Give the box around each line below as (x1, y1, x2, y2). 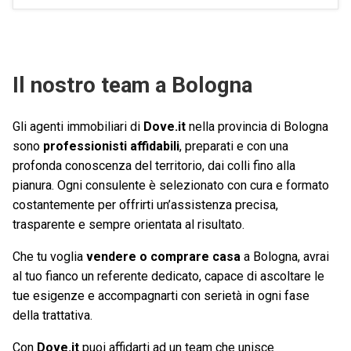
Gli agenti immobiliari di (13, 119, 143, 135)
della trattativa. (13, 308, 92, 324)
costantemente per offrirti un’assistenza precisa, (13, 197, 278, 213)
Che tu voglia (13, 249, 86, 265)
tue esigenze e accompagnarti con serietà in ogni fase (13, 288, 309, 304)
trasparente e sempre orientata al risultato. (13, 217, 244, 233)
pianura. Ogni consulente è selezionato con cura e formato (13, 178, 329, 194)
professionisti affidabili (43, 139, 179, 154)
